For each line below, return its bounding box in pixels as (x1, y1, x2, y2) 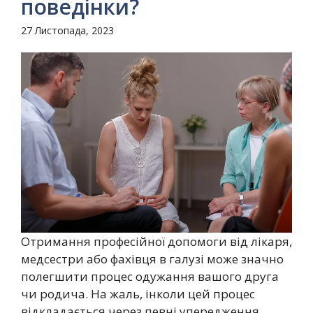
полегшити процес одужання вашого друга (21, 268, 279, 285)
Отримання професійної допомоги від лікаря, (21, 233, 292, 250)
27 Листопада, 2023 (21, 23, 114, 37)
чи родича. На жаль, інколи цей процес (21, 286, 255, 303)
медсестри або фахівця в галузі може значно (21, 251, 284, 268)
